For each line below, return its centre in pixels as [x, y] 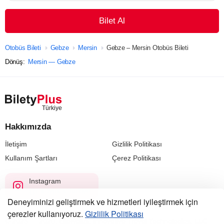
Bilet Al [112, 20]
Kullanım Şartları [31, 158]
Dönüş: [16, 61]
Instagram [45, 181]
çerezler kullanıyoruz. [46, 214]
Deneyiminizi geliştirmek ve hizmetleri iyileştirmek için [103, 202]
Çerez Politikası [136, 158]
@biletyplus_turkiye [60, 191]
